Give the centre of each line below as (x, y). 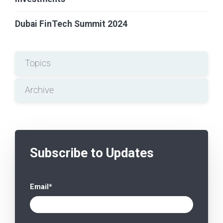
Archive (39, 90)
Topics (38, 63)
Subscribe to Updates (92, 153)
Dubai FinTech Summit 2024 (71, 24)
